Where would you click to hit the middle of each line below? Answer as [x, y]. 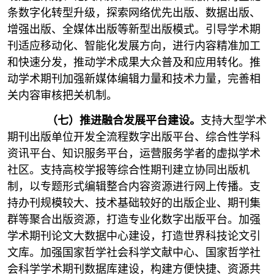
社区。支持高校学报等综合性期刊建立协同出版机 [128, 170]
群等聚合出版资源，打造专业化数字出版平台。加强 [134, 220]
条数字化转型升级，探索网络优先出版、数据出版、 [134, 13]
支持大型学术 [234, 120]
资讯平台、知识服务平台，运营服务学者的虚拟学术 [134, 154]
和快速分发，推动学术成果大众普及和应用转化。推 [134, 62]
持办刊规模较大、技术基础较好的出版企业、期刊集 [134, 203]
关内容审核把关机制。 [62, 95]
